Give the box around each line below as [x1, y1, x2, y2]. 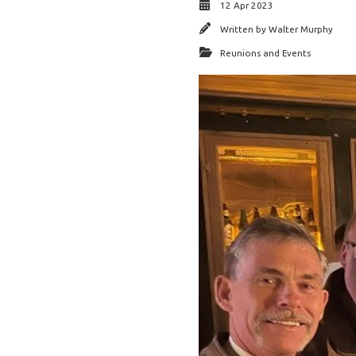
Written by [220, 24, 269, 34]
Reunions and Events [220, 48, 311, 58]
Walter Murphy [269, 24, 333, 34]
